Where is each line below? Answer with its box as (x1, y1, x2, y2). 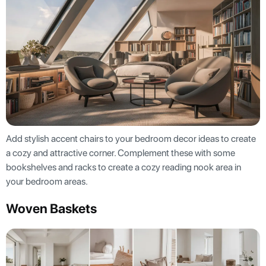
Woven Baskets (6, 200, 97, 216)
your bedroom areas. (6, 175, 90, 187)
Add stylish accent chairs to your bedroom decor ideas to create (6, 132, 256, 144)
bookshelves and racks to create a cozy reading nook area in (6, 161, 241, 173)
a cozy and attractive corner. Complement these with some (6, 147, 235, 159)
